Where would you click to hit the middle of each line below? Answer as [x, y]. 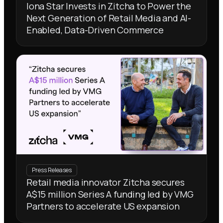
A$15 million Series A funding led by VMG [110, 194]
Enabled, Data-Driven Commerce [95, 30]
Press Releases [52, 170]
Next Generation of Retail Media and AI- [109, 18]
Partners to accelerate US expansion [103, 206]
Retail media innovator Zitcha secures [106, 182]
